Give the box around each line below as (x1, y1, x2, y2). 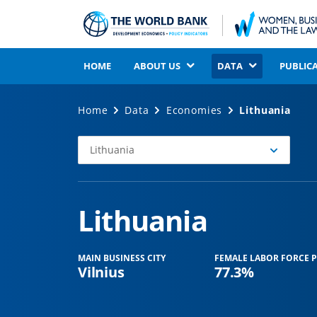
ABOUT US (134, 59, 180, 72)
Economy (77, 175, 122, 188)
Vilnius (78, 263, 125, 282)
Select (77, 144, 106, 157)
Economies (166, 103, 223, 117)
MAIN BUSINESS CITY (78, 252, 166, 264)
